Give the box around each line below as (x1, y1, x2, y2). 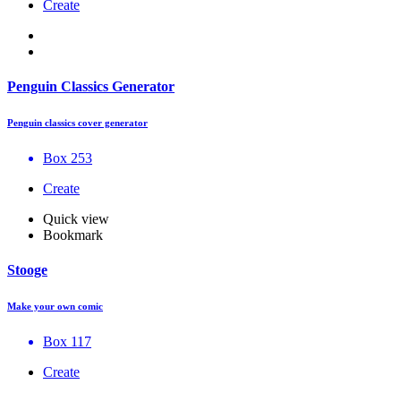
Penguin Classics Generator (7, 78, 175, 94)
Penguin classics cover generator (7, 116, 148, 128)
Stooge (7, 261, 47, 277)
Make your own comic (7, 300, 103, 311)
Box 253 (43, 149, 92, 166)
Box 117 (43, 333, 91, 349)
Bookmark (43, 226, 103, 243)
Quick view (43, 210, 109, 226)
